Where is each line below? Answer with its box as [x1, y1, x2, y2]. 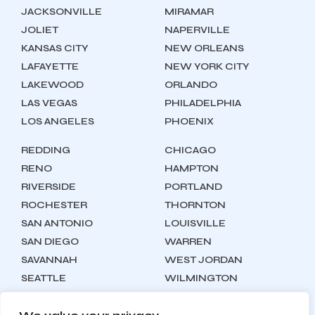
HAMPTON [165, 162, 219, 174]
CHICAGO [165, 144, 216, 156]
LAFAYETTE [21, 60, 79, 72]
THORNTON [165, 199, 226, 211]
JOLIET [21, 24, 58, 36]
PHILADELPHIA [165, 97, 241, 109]
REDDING [21, 144, 70, 156]
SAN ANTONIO [21, 217, 93, 229]
